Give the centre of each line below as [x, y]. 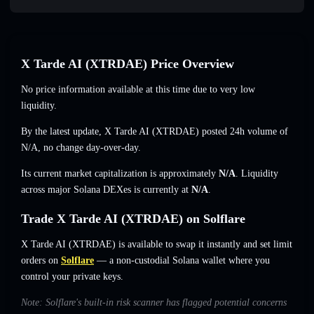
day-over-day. [112, 148]
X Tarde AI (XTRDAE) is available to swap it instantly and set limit [157, 245]
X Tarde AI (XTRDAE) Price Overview [128, 64]
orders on [40, 261]
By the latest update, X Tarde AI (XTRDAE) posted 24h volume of [155, 132]
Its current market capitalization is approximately [120, 174]
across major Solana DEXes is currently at [106, 190]
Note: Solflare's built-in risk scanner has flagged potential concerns [154, 303]
